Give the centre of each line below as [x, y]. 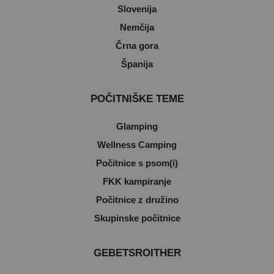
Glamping [137, 126]
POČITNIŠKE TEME [137, 99]
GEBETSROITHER [137, 253]
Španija [137, 64]
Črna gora [137, 46]
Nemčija [137, 27]
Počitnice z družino [137, 200]
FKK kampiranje [137, 181]
